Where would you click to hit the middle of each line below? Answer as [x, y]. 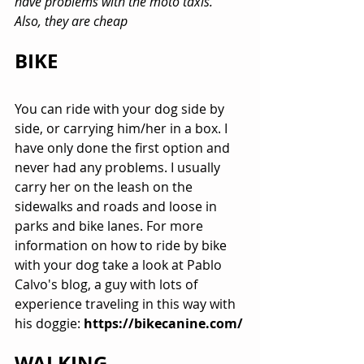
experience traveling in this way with [127, 304]
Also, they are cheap [71, 22]
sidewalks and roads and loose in [117, 207]
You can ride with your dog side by [121, 109]
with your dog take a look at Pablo [120, 265]
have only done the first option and [124, 148]
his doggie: [49, 324]
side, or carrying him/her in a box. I [123, 129]
